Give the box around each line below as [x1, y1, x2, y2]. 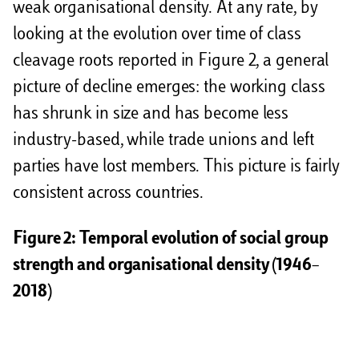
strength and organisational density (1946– [13, 256, 319, 275]
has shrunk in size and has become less [13, 105, 289, 123]
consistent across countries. [13, 184, 204, 203]
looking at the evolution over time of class [13, 26, 301, 44]
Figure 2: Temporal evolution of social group [13, 230, 329, 248]
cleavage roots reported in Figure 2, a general [13, 52, 329, 71]
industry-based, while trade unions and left [13, 131, 314, 150]
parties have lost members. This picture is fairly [13, 158, 341, 176]
